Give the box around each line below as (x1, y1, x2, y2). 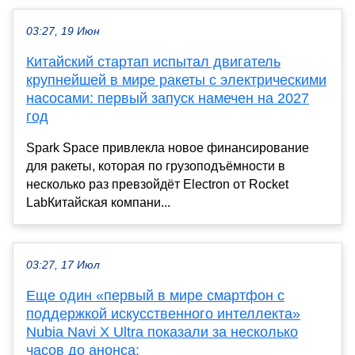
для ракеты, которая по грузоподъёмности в (26, 158, 285, 173)
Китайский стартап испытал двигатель (26, 53, 281, 70)
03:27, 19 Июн (26, 25, 100, 37)
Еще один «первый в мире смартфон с (26, 287, 284, 303)
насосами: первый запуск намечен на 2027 (26, 90, 309, 106)
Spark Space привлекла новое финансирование (26, 140, 309, 155)
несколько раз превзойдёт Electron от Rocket (26, 177, 288, 191)
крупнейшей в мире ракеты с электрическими (26, 71, 326, 88)
